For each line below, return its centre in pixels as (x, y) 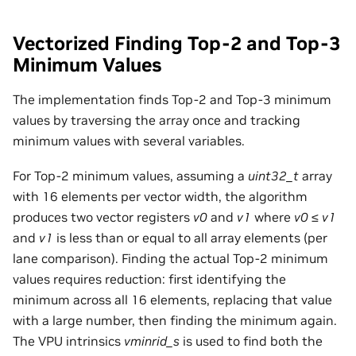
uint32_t (273, 176)
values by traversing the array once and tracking (157, 120)
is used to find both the (251, 341)
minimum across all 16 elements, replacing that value (172, 300)
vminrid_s (152, 341)
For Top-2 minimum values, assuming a (130, 176)
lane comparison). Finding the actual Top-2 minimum (170, 259)
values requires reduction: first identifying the (149, 279)
